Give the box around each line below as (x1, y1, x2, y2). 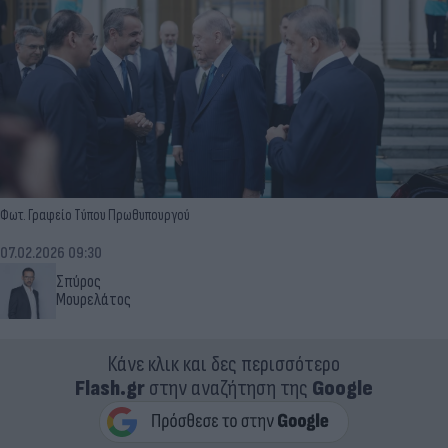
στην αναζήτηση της (145, 374, 312, 402)
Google (312, 374, 373, 402)
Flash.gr (75, 374, 145, 402)
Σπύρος (56, 271, 101, 292)
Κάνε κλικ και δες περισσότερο (108, 350, 340, 378)
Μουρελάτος (56, 289, 131, 310)
